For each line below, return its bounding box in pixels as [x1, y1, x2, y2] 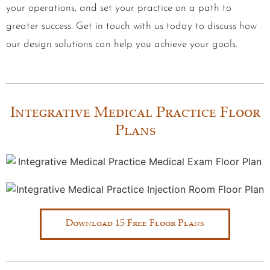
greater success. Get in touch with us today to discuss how [6, 21, 257, 32]
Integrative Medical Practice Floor [10, 106, 260, 122]
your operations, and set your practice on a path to [6, 3, 231, 14]
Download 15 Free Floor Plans [66, 218, 204, 229]
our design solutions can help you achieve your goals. [6, 39, 237, 50]
